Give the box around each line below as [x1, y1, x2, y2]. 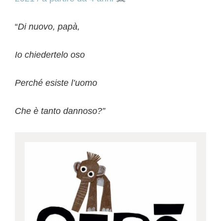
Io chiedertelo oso [15, 50, 85, 60]
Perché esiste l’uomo [15, 78, 97, 88]
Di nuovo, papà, [18, 22, 80, 32]
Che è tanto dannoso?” [15, 106, 105, 116]
